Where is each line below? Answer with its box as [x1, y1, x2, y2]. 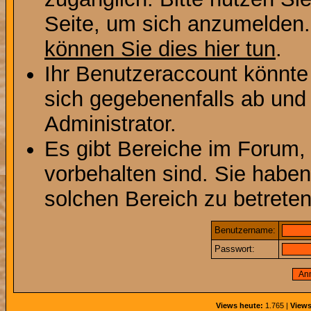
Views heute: [216, 301, 263, 310]
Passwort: [215, 244, 255, 254]
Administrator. [44, 112, 176, 136]
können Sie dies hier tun [44, 37, 276, 61]
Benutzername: [215, 225, 276, 235]
